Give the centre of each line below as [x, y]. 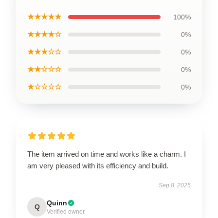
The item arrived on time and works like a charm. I [107, 154]
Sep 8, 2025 [175, 185]
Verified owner [66, 212]
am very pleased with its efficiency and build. [98, 166]
